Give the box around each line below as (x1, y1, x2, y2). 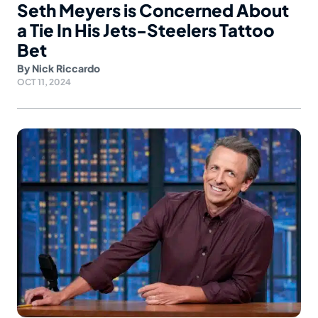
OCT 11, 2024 (17, 76, 71, 87)
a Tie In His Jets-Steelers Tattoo (17, 18, 275, 40)
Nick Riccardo (32, 61, 100, 75)
